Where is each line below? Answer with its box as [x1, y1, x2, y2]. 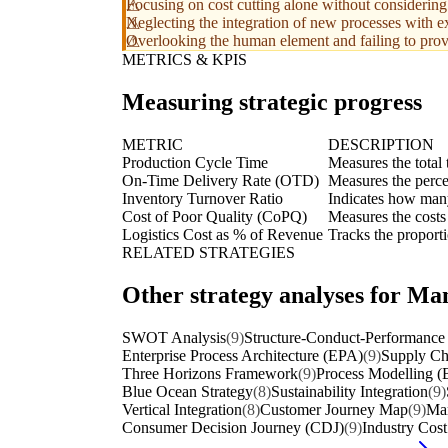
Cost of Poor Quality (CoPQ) [122, 208, 307, 225]
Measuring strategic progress [122, 89, 422, 116]
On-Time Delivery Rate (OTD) [122, 172, 319, 189]
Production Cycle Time [122, 154, 268, 171]
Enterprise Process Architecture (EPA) [122, 346, 363, 364]
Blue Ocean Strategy [122, 382, 253, 400]
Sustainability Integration [271, 382, 428, 400]
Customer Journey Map [260, 400, 408, 418]
